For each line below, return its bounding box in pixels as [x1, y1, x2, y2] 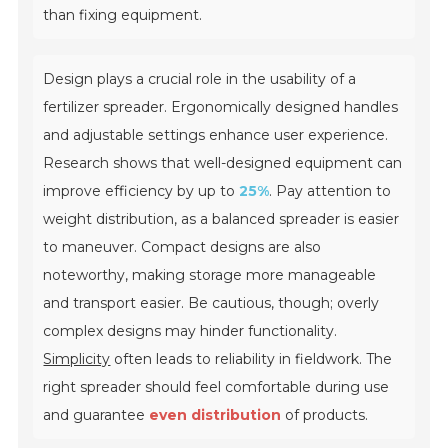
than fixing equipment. [43, 6, 203, 25]
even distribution [149, 406, 282, 425]
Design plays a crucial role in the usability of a [43, 70, 357, 89]
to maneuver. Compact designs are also [43, 238, 322, 257]
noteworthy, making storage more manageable [43, 266, 377, 285]
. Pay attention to [269, 182, 392, 201]
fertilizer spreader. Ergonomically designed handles [43, 98, 399, 117]
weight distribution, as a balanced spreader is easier [43, 210, 400, 229]
